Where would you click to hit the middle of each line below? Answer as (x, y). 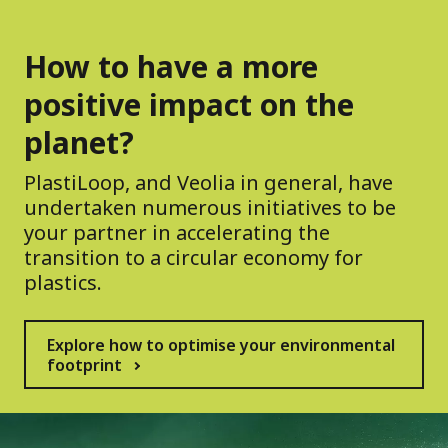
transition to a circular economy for (193, 258)
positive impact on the (189, 105)
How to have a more (171, 67)
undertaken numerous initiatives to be (210, 208)
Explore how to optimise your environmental (221, 345)
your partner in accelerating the (177, 233)
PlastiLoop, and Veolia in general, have (208, 183)
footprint (84, 365)
